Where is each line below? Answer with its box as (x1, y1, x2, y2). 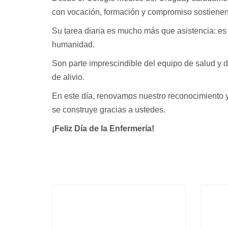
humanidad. (52, 40, 95, 49)
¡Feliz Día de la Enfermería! (52, 124, 154, 133)
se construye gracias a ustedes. (52, 105, 165, 114)
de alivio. (52, 73, 84, 81)
